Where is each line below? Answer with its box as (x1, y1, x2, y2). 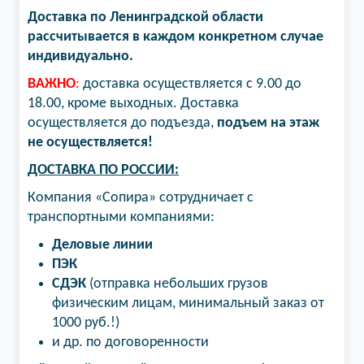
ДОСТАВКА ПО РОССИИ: (28, 162, 179, 178)
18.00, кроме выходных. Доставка (28, 96, 239, 111)
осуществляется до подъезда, (28, 115, 217, 131)
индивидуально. (28, 49, 133, 64)
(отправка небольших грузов (89, 276, 268, 292)
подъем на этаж (217, 115, 319, 131)
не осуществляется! (28, 135, 153, 150)
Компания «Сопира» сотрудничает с (28, 190, 253, 206)
